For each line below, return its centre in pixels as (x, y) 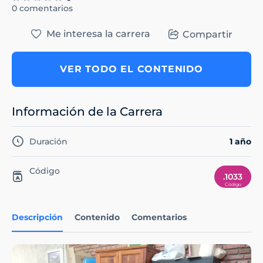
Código (45, 171)
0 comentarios (42, 9)
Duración (48, 142)
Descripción (37, 218)
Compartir (207, 34)
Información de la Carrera (87, 112)
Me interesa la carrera (98, 34)
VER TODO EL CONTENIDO (131, 69)
